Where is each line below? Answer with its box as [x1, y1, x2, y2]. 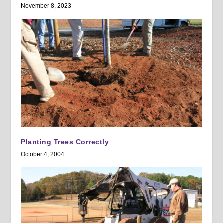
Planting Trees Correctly [21, 137, 109, 146]
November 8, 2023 [21, 2, 72, 9]
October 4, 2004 [21, 150, 65, 158]
